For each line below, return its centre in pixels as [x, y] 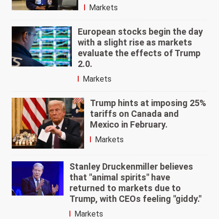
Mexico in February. [129, 125]
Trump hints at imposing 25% [148, 103]
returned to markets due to [125, 188]
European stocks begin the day [140, 32]
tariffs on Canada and [135, 114]
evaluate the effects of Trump [139, 53]
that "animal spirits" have [120, 177]
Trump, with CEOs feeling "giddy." [135, 198]
